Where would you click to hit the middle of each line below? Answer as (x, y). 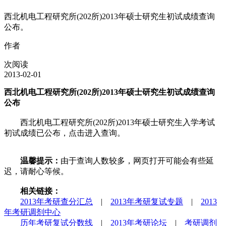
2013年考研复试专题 (147, 201)
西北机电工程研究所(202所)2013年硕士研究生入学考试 (109, 122)
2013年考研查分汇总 (56, 201)
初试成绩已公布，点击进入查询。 (65, 133)
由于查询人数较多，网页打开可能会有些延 (137, 160)
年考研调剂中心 (32, 212)
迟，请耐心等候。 (36, 171)
